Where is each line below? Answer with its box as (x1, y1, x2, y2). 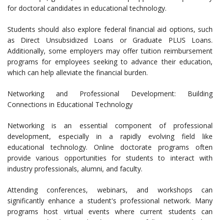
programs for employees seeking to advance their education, (7, 57, 213, 67)
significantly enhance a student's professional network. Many (7, 196, 213, 206)
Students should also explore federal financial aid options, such (7, 25, 213, 34)
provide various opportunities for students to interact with (7, 153, 213, 163)
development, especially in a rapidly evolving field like (7, 132, 213, 141)
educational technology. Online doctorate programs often (7, 142, 213, 152)
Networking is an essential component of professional (7, 121, 213, 131)
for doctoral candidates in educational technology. (7, 3, 166, 13)
